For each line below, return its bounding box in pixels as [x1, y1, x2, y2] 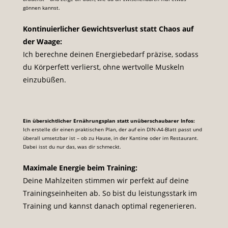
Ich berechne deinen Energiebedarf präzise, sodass [22, 49, 198, 60]
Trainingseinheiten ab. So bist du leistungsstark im [22, 188, 197, 198]
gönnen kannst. [22, 4, 60, 12]
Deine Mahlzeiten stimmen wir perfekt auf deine [22, 176, 189, 186]
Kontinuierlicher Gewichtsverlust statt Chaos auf [22, 24, 193, 34]
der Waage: [22, 37, 62, 47]
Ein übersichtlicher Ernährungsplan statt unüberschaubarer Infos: [22, 117, 195, 125]
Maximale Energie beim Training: [22, 163, 137, 173]
